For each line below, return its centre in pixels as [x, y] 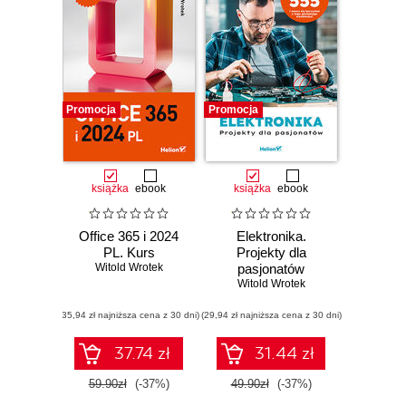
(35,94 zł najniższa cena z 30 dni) [129, 315]
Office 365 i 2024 [129, 237]
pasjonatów [271, 269]
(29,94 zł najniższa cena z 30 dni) [271, 315]
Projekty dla [271, 253]
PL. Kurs [129, 253]
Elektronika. [271, 237]
